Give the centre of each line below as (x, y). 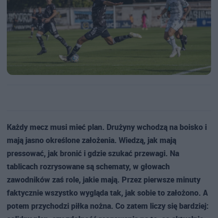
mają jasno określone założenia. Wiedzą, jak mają (91, 140)
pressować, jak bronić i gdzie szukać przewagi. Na (93, 153)
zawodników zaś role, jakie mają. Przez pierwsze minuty (104, 179)
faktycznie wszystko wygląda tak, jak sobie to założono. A (107, 192)
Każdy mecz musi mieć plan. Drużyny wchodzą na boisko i (107, 127)
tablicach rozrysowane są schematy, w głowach (88, 166)
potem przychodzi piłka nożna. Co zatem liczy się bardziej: (108, 206)
